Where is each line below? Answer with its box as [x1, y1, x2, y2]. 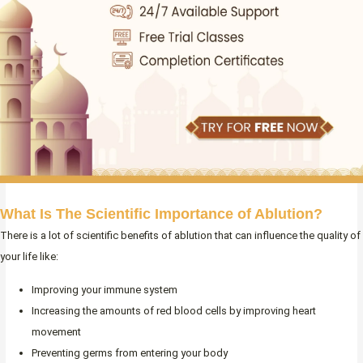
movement [32, 326, 81, 339]
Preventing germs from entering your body [32, 347, 228, 360]
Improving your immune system [32, 284, 177, 297]
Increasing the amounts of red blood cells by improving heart [32, 305, 316, 318]
